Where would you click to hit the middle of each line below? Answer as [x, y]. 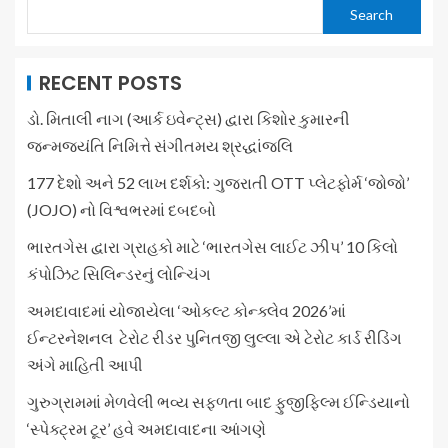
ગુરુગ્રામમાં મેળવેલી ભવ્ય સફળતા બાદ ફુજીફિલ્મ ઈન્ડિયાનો [218, 401]
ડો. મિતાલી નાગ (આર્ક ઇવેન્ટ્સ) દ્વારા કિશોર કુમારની [188, 118]
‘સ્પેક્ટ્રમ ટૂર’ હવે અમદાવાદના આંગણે [146, 428]
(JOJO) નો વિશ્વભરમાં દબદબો [121, 209]
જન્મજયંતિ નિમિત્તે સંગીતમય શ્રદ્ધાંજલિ [160, 145]
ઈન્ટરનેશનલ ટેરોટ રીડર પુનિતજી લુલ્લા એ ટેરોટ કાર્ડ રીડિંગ [214, 337]
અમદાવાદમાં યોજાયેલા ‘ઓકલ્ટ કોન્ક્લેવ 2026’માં [186, 310]
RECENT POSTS [110, 83]
